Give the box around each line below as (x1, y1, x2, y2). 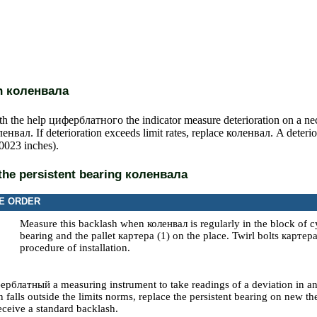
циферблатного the (49, 114, 139, 126)
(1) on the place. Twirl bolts (154, 230, 282, 241)
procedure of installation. (20, 242, 130, 253)
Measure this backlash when (20, 218, 147, 229)
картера (118, 230, 154, 241)
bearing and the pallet (20, 230, 118, 241)
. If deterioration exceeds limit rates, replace (30, 127, 226, 139)
